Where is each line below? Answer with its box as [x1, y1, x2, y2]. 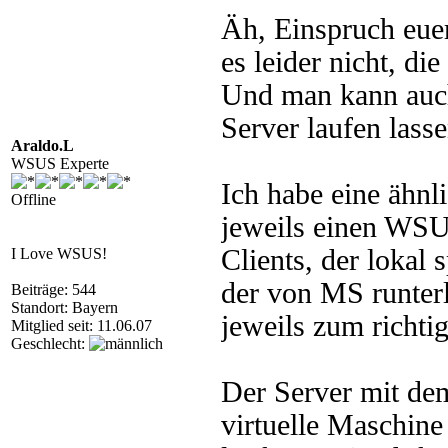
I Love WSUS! [11, 245, 107, 262]
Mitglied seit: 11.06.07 [11, 317, 152, 334]
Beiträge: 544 [11, 281, 96, 298]
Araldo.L [11, 137, 74, 154]
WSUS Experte [11, 155, 109, 172]
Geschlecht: [11, 335, 89, 352]
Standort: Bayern [11, 299, 118, 316]
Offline [11, 191, 56, 208]
